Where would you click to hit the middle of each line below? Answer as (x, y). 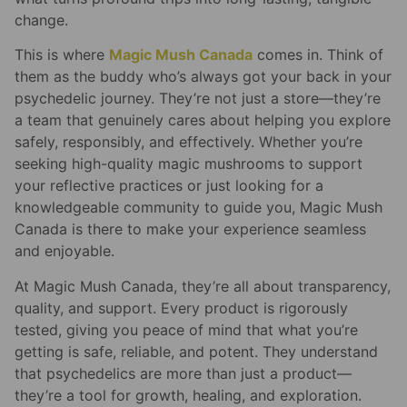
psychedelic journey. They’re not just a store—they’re (198, 99)
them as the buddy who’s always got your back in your (203, 77)
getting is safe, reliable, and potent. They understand (196, 351)
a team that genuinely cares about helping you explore (203, 120)
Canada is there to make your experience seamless (190, 229)
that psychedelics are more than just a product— (183, 373)
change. (41, 20)
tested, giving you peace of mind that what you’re (186, 329)
